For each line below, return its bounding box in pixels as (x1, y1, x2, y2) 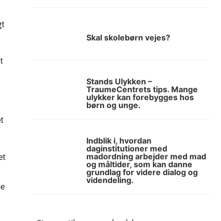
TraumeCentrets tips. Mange (86, 84, 198, 94)
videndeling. (86, 175, 134, 185)
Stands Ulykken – (86, 76, 152, 86)
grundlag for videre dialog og (86, 167, 198, 177)
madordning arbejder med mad (86, 151, 206, 161)
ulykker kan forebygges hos (86, 92, 194, 102)
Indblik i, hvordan (86, 136, 151, 146)
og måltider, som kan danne (86, 159, 192, 169)
